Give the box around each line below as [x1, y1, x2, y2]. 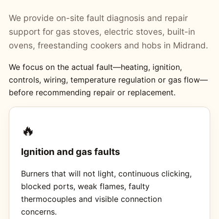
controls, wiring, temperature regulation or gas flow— [8, 75, 208, 85]
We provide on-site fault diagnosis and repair [8, 13, 188, 23]
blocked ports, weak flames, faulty [21, 181, 150, 192]
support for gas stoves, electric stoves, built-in [8, 26, 195, 37]
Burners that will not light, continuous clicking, [21, 169, 192, 179]
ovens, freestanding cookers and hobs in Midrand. [8, 40, 208, 51]
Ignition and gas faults [21, 146, 120, 158]
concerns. [21, 207, 57, 217]
